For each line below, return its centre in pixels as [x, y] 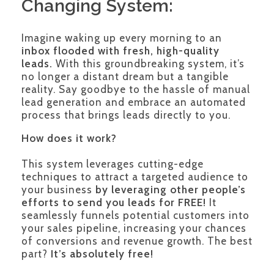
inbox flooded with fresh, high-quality [120, 50]
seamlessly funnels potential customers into [135, 215]
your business [58, 189]
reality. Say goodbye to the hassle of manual [136, 89]
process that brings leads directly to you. [126, 115]
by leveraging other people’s [171, 189]
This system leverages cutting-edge [113, 164]
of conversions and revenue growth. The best [137, 241]
